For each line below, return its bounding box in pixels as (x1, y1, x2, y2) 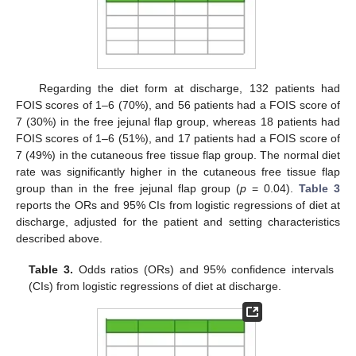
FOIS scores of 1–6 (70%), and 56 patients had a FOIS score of (16, 99, 340, 112)
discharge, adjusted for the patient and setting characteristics (16, 215, 340, 229)
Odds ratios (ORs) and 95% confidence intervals (73, 262, 334, 276)
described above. (16, 232, 103, 246)
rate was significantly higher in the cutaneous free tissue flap (16, 165, 340, 179)
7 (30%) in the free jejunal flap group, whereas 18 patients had (16, 115, 340, 129)
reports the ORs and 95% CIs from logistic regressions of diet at (16, 199, 340, 212)
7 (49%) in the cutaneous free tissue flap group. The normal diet (16, 149, 340, 162)
